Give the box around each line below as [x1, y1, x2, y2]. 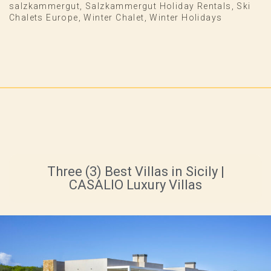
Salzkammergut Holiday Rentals [85, 1, 232, 11]
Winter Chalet [83, 13, 145, 23]
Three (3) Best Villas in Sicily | [47, 164, 224, 180]
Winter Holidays [149, 13, 223, 23]
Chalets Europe [9, 13, 79, 23]
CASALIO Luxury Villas [69, 177, 202, 193]
